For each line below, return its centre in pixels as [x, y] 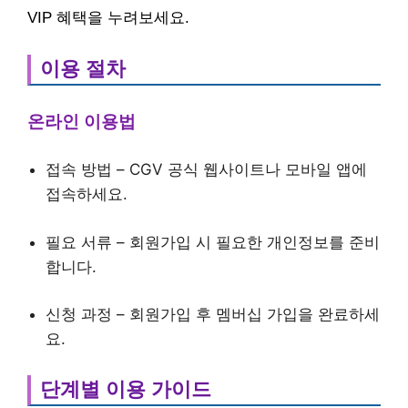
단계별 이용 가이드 [126, 389]
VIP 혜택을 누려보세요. [108, 18]
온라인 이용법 [82, 121]
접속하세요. [87, 194]
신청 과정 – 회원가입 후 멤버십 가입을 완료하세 [213, 314]
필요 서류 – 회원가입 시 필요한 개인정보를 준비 [213, 242]
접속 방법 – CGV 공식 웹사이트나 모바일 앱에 [206, 169]
